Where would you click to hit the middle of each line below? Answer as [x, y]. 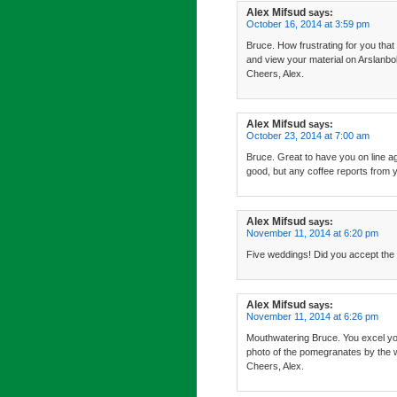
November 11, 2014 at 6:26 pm [312, 316]
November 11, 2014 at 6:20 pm [312, 233]
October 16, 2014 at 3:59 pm [308, 24]
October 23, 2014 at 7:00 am [308, 136]
